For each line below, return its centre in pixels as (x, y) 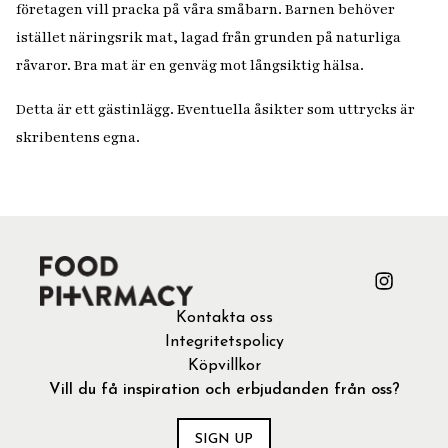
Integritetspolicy (224, 342)
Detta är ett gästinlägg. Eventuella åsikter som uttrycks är (215, 109)
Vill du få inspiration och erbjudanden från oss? (224, 390)
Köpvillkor (224, 366)
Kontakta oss (224, 318)
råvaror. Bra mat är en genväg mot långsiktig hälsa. (191, 65)
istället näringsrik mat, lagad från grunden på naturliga (208, 37)
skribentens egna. (79, 137)
